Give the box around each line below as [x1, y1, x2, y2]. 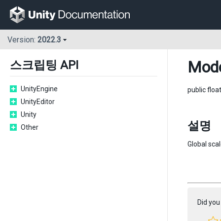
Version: [7, 35, 37, 45]
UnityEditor [21, 98, 55, 106]
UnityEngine [21, 85, 58, 93]
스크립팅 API [10, 58, 78, 72]
